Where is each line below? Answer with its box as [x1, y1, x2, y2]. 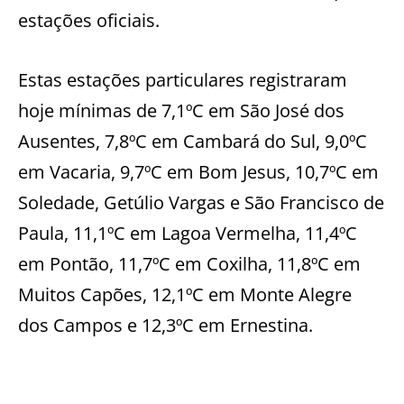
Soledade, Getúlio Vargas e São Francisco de [18, 190, 384, 216]
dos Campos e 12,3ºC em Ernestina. [18, 313, 313, 338]
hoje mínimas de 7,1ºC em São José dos [18, 98, 344, 124]
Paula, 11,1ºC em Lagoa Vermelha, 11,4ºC [18, 221, 357, 246]
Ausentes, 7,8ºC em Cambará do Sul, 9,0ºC [18, 129, 367, 154]
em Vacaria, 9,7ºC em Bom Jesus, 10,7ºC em [18, 160, 379, 185]
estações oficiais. [18, 8, 160, 33]
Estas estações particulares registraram [18, 68, 347, 93]
